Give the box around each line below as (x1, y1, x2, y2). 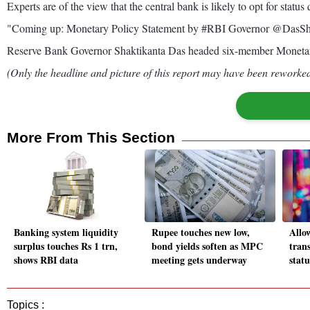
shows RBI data (14, 253, 78, 268)
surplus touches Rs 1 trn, (14, 239, 118, 254)
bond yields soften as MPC (152, 239, 263, 254)
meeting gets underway (152, 253, 247, 268)
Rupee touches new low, (152, 225, 250, 240)
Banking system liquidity (14, 225, 118, 240)
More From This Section (7, 129, 175, 145)
